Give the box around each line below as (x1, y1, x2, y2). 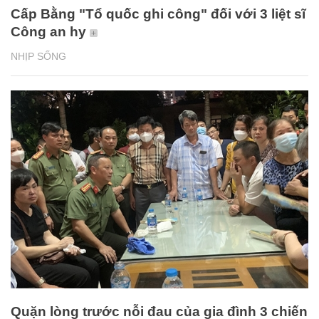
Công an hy (11, 23, 86, 39)
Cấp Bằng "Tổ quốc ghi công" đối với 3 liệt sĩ (11, 6, 305, 21)
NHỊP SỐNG (11, 50, 66, 62)
